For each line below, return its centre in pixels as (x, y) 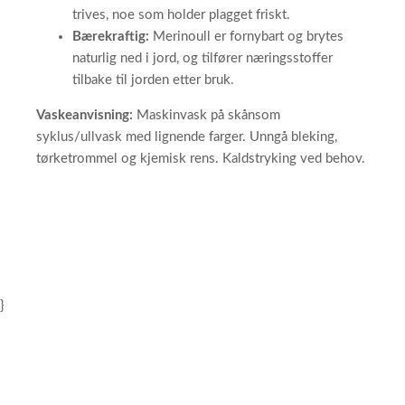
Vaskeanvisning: (85, 116)
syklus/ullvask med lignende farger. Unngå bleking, (187, 137)
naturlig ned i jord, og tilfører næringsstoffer (202, 59)
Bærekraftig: (111, 37)
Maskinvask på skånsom (207, 116)
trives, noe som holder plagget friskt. (181, 15)
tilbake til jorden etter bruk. (153, 80)
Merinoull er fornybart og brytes (246, 37)
